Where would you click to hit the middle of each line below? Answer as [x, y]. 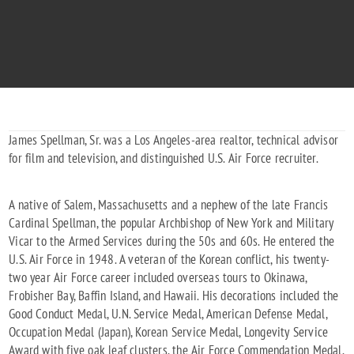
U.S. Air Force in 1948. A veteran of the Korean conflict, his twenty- [169, 260]
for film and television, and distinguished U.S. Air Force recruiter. [164, 158]
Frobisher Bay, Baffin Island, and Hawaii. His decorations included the [174, 296]
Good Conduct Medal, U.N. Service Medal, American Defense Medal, [168, 314]
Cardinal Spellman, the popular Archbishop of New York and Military [171, 223]
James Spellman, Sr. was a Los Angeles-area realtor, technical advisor [174, 140]
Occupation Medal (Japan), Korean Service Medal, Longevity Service [169, 332]
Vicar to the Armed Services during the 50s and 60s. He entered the [172, 241]
